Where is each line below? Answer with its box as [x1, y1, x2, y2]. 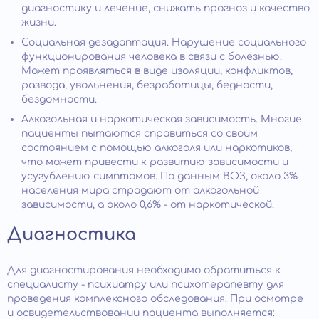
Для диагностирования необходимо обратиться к [7, 264, 281, 276]
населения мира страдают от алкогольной [21, 184, 259, 196]
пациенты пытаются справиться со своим [21, 127, 258, 139]
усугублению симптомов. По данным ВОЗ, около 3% [21, 170, 298, 182]
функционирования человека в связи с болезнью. [21, 51, 282, 62]
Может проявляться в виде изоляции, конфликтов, [21, 65, 293, 76]
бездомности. [21, 93, 97, 105]
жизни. [21, 16, 56, 28]
